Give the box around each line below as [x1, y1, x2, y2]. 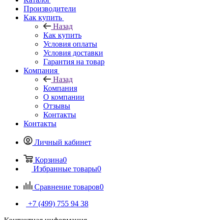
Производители [24, 4, 76, 13]
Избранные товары [33, 164, 97, 173]
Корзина [35, 155, 63, 164]
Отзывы [43, 101, 70, 110]
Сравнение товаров [34, 182, 100, 191]
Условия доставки [43, 48, 103, 57]
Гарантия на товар [43, 57, 105, 66]
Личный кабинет [34, 137, 91, 146]
